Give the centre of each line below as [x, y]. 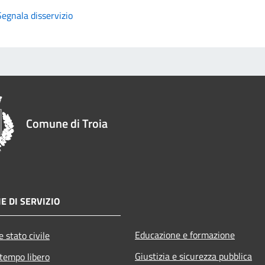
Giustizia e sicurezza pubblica [193, 256]
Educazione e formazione [185, 235]
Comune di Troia [67, 123]
